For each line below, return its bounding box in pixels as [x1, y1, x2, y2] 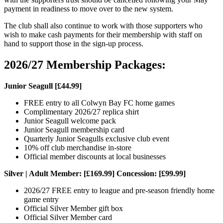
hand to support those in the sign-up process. [4, 39, 143, 48]
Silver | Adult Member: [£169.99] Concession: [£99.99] [4, 169, 186, 178]
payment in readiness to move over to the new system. [4, 4, 173, 13]
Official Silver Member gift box [24, 204, 123, 213]
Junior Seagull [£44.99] [4, 81, 82, 90]
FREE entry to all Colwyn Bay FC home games [24, 98, 175, 107]
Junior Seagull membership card [24, 125, 126, 134]
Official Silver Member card [24, 213, 114, 222]
